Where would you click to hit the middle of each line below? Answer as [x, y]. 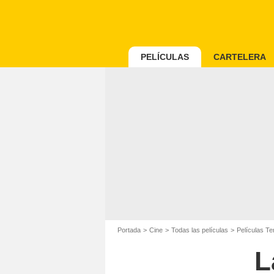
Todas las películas [200, 230]
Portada [129, 230]
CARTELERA [240, 57]
